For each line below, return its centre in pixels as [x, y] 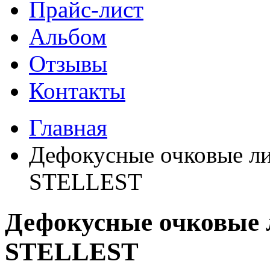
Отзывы [68, 64]
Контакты [77, 91]
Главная [68, 128]
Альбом [68, 37]
